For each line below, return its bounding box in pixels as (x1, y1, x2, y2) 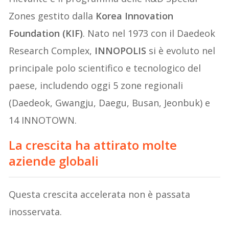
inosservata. (9, 205, 62, 218)
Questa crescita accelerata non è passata (9, 188, 191, 200)
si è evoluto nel (146, 44, 216, 57)
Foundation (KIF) (9, 27, 83, 39)
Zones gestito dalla (9, 9, 96, 22)
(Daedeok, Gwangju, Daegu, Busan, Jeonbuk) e (9, 96, 211, 109)
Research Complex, (9, 44, 95, 57)
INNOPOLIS (95, 44, 147, 57)
